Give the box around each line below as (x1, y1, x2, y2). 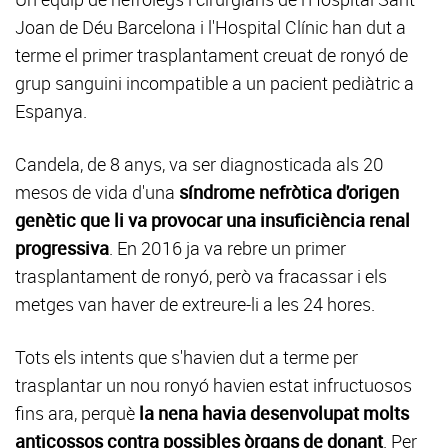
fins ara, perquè (15, 401, 139, 425)
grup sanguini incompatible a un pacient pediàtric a (15, 71, 414, 95)
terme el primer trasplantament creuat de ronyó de (15, 43, 408, 67)
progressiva (15, 236, 109, 260)
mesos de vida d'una (15, 180, 179, 204)
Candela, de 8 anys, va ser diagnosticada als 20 (15, 152, 384, 176)
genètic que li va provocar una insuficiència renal (15, 208, 410, 232)
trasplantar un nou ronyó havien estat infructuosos (15, 373, 412, 397)
